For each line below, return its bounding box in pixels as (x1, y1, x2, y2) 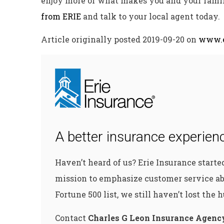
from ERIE (41, 10, 81, 21)
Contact (55, 212, 88, 223)
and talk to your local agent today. (81, 10, 220, 21)
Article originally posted (41, 34, 142, 45)
